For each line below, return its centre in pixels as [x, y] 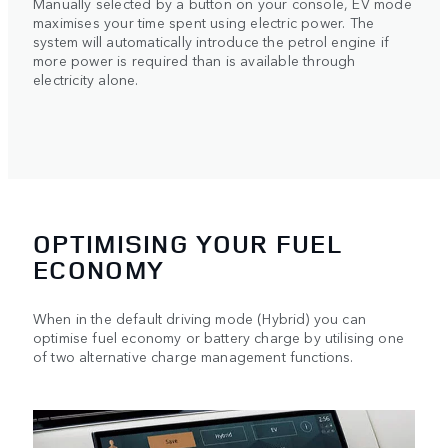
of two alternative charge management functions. [193, 355]
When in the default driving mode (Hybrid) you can [199, 317]
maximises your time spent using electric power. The [204, 21]
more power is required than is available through [194, 59]
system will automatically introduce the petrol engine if [211, 40]
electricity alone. [86, 78]
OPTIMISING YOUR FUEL [187, 243]
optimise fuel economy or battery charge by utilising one [218, 336]
